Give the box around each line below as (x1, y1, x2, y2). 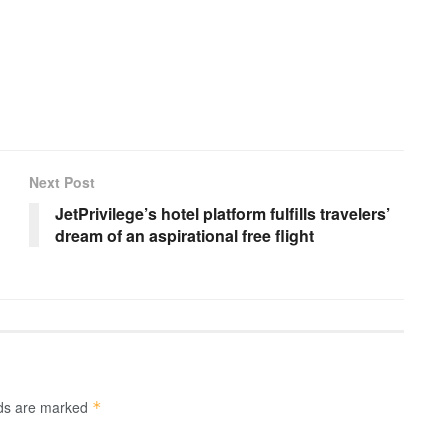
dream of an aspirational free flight (55, 224, 314, 248)
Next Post (29, 172, 95, 193)
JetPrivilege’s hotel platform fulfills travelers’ (55, 202, 390, 226)
